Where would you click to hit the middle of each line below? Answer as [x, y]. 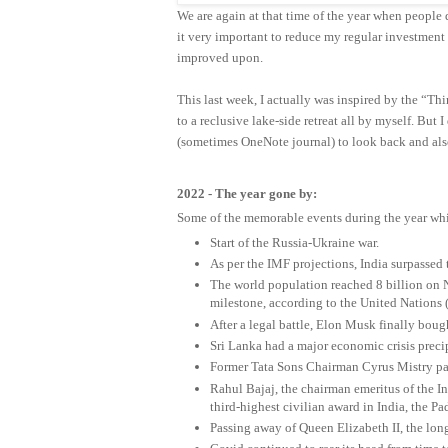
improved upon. [219, 57]
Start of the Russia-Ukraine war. [294, 242]
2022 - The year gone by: [246, 193]
